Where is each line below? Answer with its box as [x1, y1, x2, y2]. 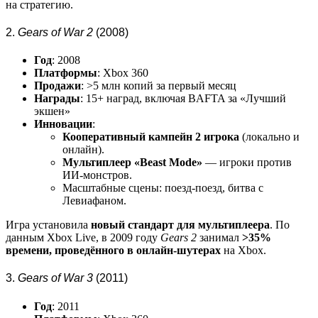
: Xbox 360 [97, 67, 148, 79]
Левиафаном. [62, 194, 126, 207]
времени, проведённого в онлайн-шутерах [6, 244, 221, 257]
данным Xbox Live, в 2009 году [6, 231, 160, 244]
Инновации [34, 118, 92, 131]
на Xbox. [221, 244, 266, 257]
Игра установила [6, 219, 91, 231]
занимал [197, 231, 242, 244]
